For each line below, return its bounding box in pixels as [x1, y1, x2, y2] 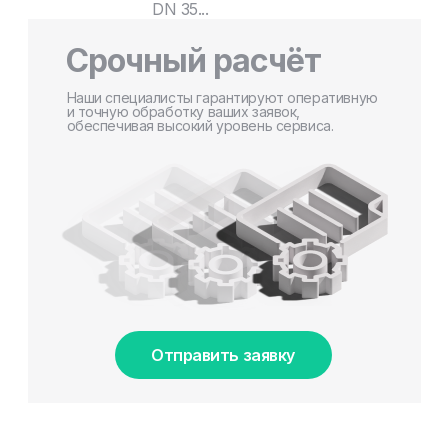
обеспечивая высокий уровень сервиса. [66, 116, 334, 134]
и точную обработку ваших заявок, [66, 102, 301, 120]
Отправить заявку [151, 344, 295, 365]
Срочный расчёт [65, 40, 322, 80]
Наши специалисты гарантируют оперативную [66, 88, 378, 106]
